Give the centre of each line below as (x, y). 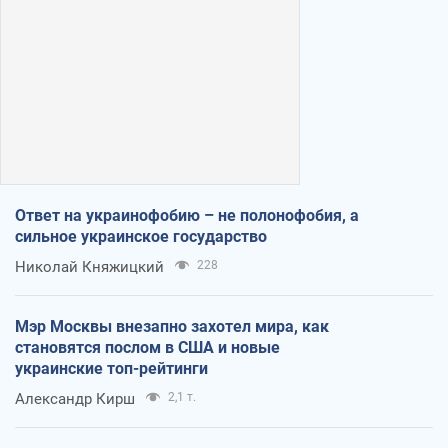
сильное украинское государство (141, 236)
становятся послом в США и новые (147, 347)
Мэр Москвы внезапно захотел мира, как (172, 326)
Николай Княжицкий (89, 266)
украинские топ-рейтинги (111, 368)
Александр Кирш (75, 398)
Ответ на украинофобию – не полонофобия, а (187, 215)
